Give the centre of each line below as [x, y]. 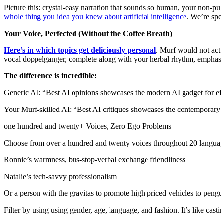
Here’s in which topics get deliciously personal [80, 50]
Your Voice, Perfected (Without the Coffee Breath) [88, 34]
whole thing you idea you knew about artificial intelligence [95, 17]
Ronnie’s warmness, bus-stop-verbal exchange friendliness [95, 160]
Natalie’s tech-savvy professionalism [60, 177]
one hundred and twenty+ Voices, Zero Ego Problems [88, 126]
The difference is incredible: [50, 76]
